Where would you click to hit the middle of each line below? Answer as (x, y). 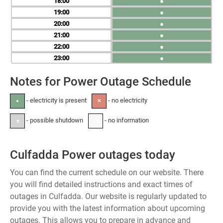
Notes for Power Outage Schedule (101, 82)
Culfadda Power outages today (93, 155)
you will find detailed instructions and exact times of (101, 184)
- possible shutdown (54, 120)
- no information (126, 120)
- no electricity (127, 100)
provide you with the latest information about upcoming (108, 208)
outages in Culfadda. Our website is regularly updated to (108, 196)
